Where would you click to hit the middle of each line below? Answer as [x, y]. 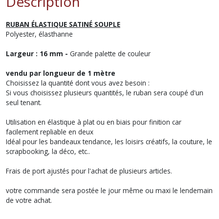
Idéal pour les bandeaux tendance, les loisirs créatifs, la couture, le [109, 142]
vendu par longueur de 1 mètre [61, 73]
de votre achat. [29, 200]
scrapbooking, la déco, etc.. [48, 151]
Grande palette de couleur [110, 54]
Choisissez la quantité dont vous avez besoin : [78, 83]
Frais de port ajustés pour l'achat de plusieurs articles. [89, 171]
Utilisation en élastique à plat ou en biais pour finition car [94, 122]
